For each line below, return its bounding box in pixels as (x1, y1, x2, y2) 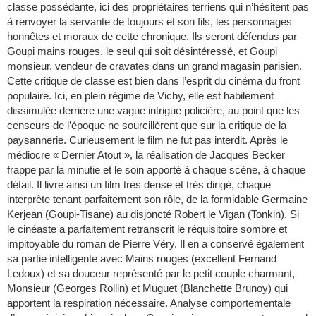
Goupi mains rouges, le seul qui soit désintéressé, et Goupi (7, 45, 277, 58)
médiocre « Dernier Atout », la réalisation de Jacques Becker (7, 149, 285, 162)
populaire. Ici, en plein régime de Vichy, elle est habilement (7, 90, 274, 102)
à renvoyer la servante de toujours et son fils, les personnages (7, 16, 292, 28)
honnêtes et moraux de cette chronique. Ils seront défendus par (7, 30, 297, 43)
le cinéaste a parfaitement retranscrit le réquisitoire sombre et (7, 223, 287, 236)
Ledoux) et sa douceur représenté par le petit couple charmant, (7, 267, 295, 280)
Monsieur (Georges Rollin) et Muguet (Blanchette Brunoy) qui (7, 282, 288, 295)
